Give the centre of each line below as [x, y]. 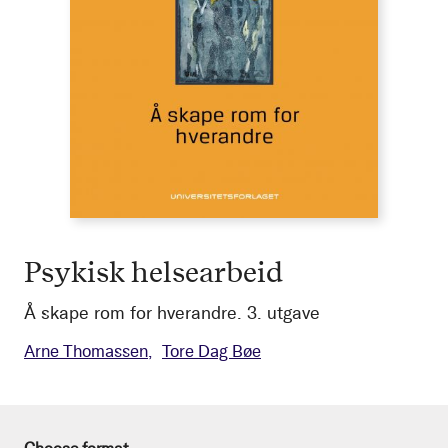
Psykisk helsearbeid [153, 270]
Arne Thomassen [86, 350]
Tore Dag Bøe [211, 350]
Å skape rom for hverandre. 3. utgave [172, 312]
